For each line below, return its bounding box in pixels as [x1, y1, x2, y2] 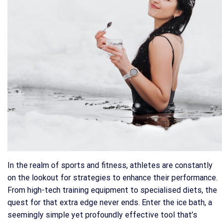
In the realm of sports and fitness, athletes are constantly [7, 161, 213, 170]
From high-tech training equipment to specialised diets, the [7, 185, 217, 195]
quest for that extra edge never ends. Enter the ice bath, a [7, 198, 212, 208]
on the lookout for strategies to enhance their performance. [7, 173, 218, 183]
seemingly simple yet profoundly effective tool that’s [7, 210, 197, 220]
